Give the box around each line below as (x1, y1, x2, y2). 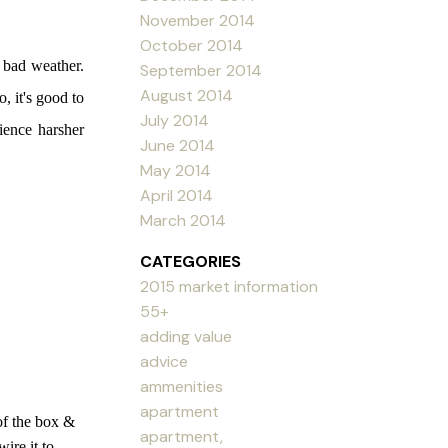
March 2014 (140, 209, 227, 231)
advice (140, 350, 189, 372)
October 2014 (140, 34, 244, 56)
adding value (140, 325, 233, 347)
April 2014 (140, 184, 214, 206)
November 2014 (140, 9, 256, 31)
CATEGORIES (140, 250, 242, 272)
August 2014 (140, 84, 234, 106)
